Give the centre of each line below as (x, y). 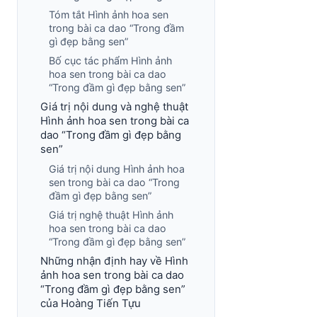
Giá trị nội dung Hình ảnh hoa (117, 169)
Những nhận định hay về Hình (114, 261)
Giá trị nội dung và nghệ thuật (114, 106)
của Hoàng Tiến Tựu (91, 303)
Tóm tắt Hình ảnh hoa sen (109, 15)
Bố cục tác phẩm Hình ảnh (110, 60)
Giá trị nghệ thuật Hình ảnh (111, 215)
